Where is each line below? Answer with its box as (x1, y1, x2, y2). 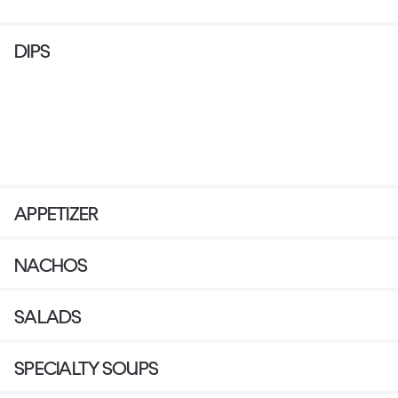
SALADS (14, 305, 82, 328)
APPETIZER (14, 202, 99, 225)
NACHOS (14, 253, 88, 276)
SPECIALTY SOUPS (14, 356, 159, 379)
